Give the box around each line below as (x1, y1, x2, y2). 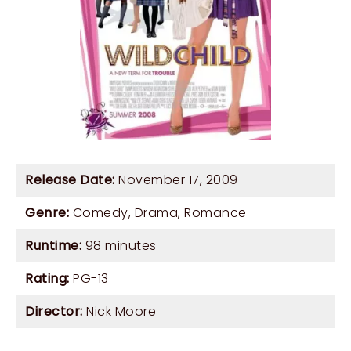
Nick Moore (86, 302, 156, 321)
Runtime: (25, 237, 81, 255)
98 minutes (81, 237, 157, 255)
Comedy (72, 204, 128, 223)
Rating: (25, 270, 70, 288)
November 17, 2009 (114, 171, 238, 190)
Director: (25, 302, 83, 321)
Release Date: (25, 171, 115, 190)
